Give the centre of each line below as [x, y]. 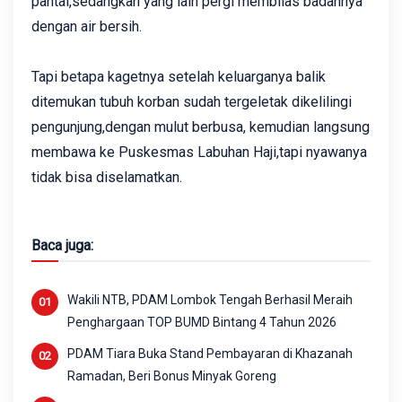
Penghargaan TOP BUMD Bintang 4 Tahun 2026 [202, 322]
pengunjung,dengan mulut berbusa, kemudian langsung [201, 127]
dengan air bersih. [87, 26]
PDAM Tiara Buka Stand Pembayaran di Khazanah [210, 353]
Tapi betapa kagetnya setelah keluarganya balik [179, 76]
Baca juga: [62, 245]
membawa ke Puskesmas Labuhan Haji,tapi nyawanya [199, 152]
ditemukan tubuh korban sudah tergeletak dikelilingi [192, 101]
